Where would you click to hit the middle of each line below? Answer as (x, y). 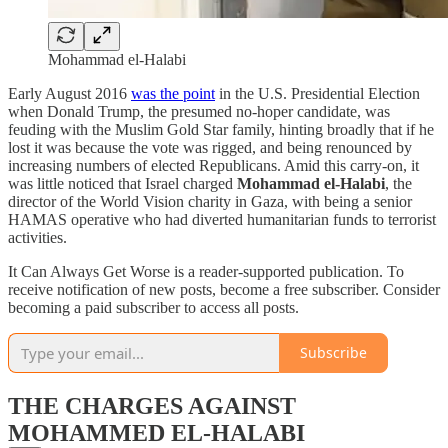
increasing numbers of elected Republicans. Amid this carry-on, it (213, 165)
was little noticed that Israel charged (122, 183)
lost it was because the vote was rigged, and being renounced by (210, 147)
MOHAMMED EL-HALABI (156, 432)
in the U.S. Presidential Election (317, 93)
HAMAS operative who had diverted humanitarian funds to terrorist (222, 219)
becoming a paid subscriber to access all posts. (153, 307)
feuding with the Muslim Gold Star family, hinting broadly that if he (221, 129)
